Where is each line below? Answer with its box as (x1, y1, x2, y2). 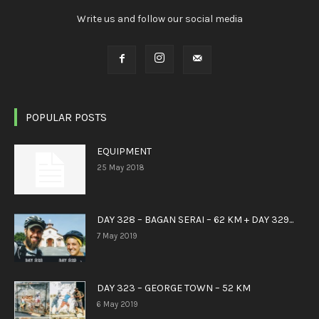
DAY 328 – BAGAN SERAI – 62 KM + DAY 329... (97, 214, 293, 226)
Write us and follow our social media (76, 13, 243, 26)
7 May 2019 (97, 231, 137, 241)
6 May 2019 (97, 300, 138, 310)
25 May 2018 (97, 163, 145, 173)
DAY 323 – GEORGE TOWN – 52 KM (97, 282, 251, 295)
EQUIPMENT (97, 145, 152, 158)
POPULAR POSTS (26, 110, 107, 125)
